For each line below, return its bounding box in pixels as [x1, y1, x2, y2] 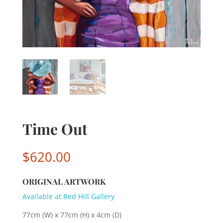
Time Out [22, 119, 88, 139]
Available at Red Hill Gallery [22, 192, 114, 202]
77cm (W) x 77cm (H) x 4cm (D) [22, 210, 121, 220]
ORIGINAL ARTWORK [22, 176, 106, 187]
